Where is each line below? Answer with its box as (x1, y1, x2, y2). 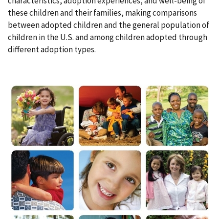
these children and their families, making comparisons (8, 7, 197, 19)
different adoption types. (8, 44, 96, 55)
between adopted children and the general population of (8, 20, 209, 31)
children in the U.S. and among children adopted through (8, 32, 207, 43)
